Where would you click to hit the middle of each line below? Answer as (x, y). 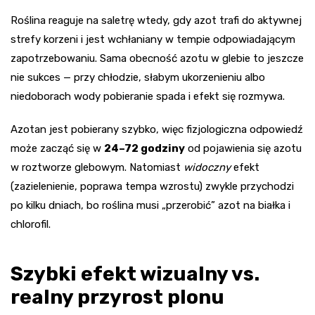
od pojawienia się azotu (243, 149)
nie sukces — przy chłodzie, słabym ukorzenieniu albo (138, 78)
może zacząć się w (57, 149)
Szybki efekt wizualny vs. (135, 274)
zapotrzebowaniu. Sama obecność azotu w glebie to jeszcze (157, 59)
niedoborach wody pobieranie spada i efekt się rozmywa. (148, 97)
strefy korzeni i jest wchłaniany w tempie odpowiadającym (153, 40)
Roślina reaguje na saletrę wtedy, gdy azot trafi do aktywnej (156, 21)
